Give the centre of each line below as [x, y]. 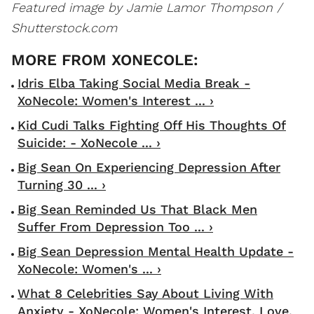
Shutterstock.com [64, 27]
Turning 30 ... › [62, 184]
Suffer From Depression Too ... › [115, 226]
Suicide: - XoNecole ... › [89, 142]
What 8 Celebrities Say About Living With [145, 293]
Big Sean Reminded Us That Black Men [137, 209]
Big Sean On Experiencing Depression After [149, 167]
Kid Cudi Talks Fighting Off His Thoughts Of [152, 125]
